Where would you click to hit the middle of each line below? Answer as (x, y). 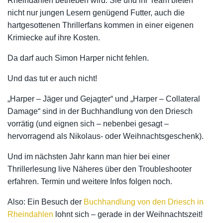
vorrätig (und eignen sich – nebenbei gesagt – (88, 124)
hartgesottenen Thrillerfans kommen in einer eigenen (101, 25)
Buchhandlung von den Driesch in (144, 202)
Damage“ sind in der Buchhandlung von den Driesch (100, 111)
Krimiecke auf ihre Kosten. (54, 38)
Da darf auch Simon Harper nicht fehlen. (78, 58)
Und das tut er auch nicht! (52, 78)
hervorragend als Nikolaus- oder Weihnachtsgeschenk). (106, 136)
